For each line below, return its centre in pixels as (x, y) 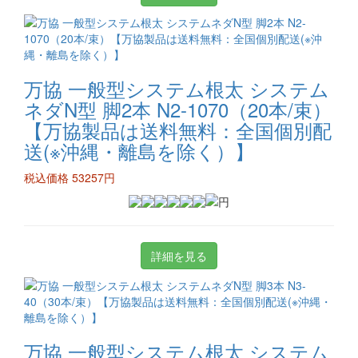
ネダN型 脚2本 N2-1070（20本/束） (178, 109)
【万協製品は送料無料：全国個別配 (178, 130)
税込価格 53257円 (70, 177)
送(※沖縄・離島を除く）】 (139, 151)
